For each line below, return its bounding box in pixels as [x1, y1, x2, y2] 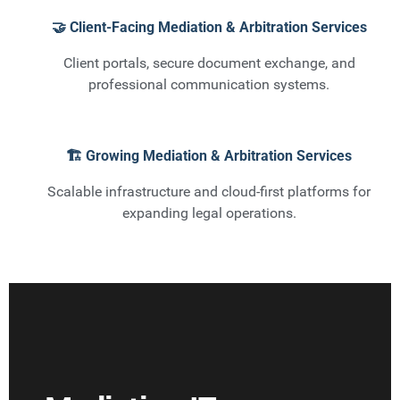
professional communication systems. [88, 76, 329, 94]
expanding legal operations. [121, 204, 296, 222]
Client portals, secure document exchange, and [62, 54, 355, 72]
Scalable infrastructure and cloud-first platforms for [47, 183, 371, 201]
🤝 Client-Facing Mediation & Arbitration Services [51, 19, 367, 37]
